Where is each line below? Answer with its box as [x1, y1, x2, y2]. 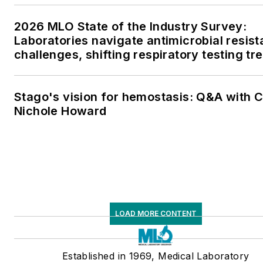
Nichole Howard [14, 104, 107, 119]
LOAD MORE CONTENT [114, 209, 197, 218]
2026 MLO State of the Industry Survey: [14, 19, 247, 34]
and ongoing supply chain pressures [14, 62, 227, 76]
